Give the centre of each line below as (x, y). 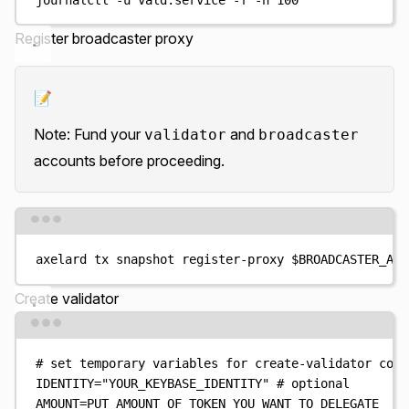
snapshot (146, 259)
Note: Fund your (89, 134)
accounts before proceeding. (129, 161)
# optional (314, 383)
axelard (62, 259)
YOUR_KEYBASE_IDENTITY (186, 383)
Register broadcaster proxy (104, 38)
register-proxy (233, 259)
